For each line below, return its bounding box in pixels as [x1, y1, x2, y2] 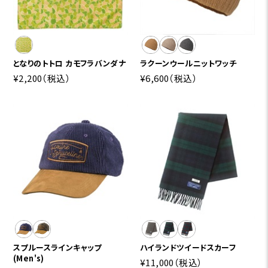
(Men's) [13, 252, 44, 264]
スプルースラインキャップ [13, 241, 102, 253]
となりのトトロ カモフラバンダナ [13, 57, 126, 69]
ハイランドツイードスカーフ [140, 241, 236, 253]
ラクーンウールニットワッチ [140, 57, 237, 69]
